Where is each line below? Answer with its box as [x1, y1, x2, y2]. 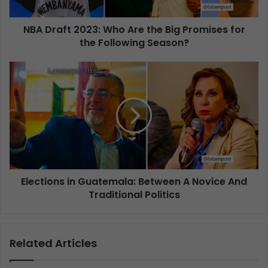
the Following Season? [79, 36, 189, 50]
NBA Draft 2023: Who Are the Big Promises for [23, 23, 245, 37]
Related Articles [10, 236, 97, 251]
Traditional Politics [88, 188, 180, 202]
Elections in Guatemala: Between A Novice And [21, 175, 247, 189]
